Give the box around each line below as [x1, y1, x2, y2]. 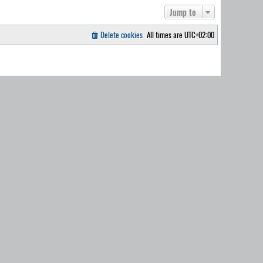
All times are [147, 28, 184, 41]
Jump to [170, 5, 196, 18]
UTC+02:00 [184, 28, 214, 41]
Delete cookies [100, 28, 143, 41]
